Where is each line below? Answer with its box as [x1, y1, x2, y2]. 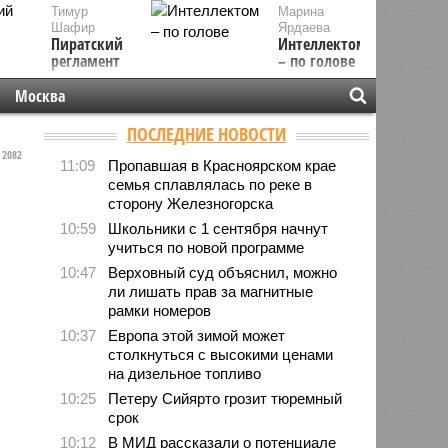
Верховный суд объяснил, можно [108, 263, 338, 281]
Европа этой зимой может [108, 326, 286, 344]
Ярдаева [278, 20, 331, 35]
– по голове [278, 50, 356, 72]
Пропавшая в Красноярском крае [108, 156, 337, 174]
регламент [50, 50, 120, 72]
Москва [14, 85, 65, 107]
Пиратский [50, 33, 123, 55]
